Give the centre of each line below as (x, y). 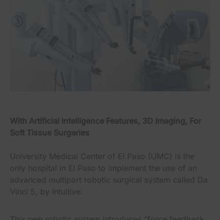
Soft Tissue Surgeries (50, 132)
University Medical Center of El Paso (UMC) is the (102, 156)
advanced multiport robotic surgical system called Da (109, 179)
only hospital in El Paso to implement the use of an (103, 168)
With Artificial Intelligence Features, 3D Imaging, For (106, 121)
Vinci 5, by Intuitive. (48, 191)
